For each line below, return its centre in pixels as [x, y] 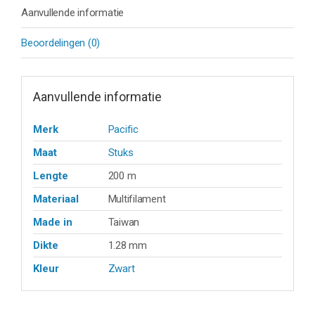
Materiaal [56, 199]
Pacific [123, 129]
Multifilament [137, 199]
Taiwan [124, 222]
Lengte [50, 175]
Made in [52, 222]
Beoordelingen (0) [61, 43]
